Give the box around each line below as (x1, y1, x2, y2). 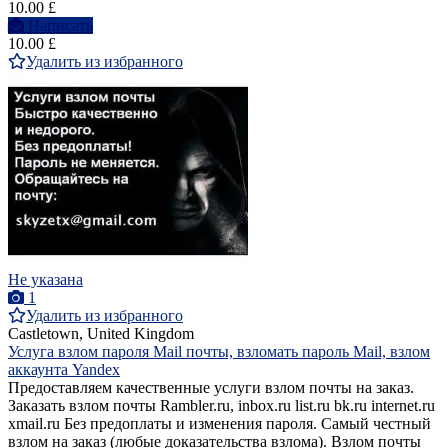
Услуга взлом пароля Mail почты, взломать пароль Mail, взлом (8, 343, 430, 361)
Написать (28, 17, 93, 35)
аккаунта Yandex (8, 361, 120, 379)
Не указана (8, 271, 83, 289)
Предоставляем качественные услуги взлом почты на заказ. (8, 379, 414, 397)
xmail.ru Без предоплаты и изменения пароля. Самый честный (8, 415, 431, 433)
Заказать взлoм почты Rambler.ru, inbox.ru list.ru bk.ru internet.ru (8, 397, 435, 415)
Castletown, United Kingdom (8, 325, 194, 343)
